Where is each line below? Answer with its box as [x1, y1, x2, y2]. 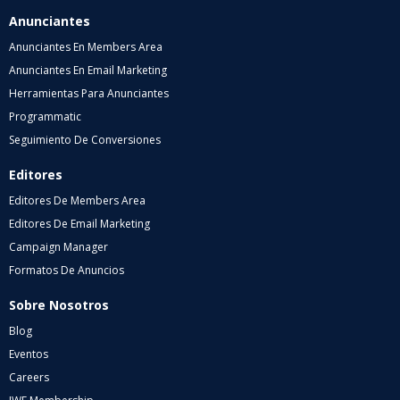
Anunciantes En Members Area [9, 39, 162, 55]
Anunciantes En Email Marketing [9, 62, 167, 79]
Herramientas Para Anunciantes [9, 86, 169, 102]
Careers [9, 370, 49, 386]
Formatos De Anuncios [9, 262, 124, 279]
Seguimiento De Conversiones [9, 132, 161, 148]
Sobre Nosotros [9, 296, 109, 314]
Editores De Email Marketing [9, 216, 150, 232]
